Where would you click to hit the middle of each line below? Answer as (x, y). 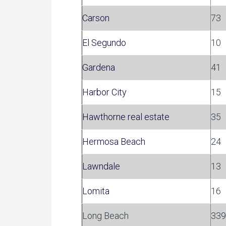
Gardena (99, 67)
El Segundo (104, 43)
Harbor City (104, 92)
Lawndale (101, 166)
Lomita (96, 191)
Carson (97, 18)
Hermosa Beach (114, 142)
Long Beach (105, 216)
